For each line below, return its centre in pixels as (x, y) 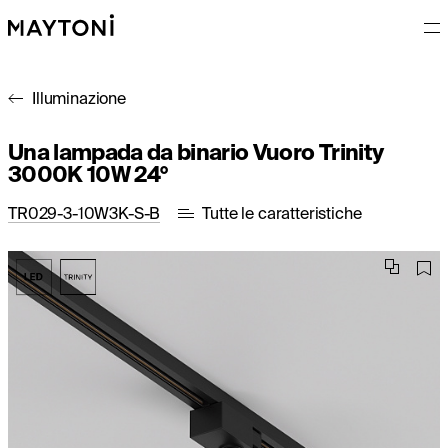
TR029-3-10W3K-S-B (84, 213)
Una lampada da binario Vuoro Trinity (196, 151)
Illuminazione (79, 98)
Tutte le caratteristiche (282, 213)
